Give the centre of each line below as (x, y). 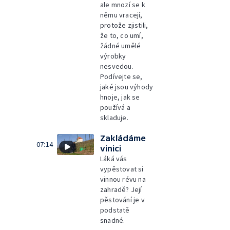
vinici (111, 148)
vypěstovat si (122, 169)
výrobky (113, 56)
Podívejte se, (121, 76)
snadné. (113, 220)
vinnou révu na (123, 179)
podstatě (115, 210)
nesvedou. (117, 66)
